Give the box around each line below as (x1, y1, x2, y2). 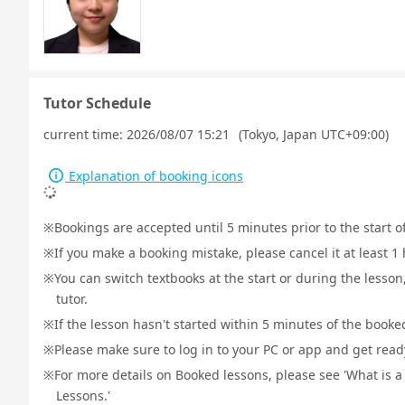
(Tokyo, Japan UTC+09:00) (239, 126, 389, 143)
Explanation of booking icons (65, 167, 243, 184)
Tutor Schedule (43, 93, 151, 113)
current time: (43, 126, 127, 143)
